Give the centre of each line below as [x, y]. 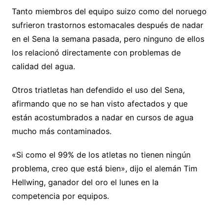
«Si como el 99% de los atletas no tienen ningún [101, 154]
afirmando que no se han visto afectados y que [99, 103]
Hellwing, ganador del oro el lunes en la [85, 182]
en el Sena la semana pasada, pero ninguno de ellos [108, 39]
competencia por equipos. [60, 196]
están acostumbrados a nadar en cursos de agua [102, 117]
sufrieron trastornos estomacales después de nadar [107, 25]
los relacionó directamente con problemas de [96, 52]
